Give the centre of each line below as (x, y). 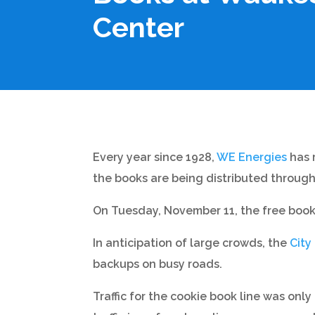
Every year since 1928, (155, 157)
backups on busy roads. (157, 264)
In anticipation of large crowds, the (191, 243)
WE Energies (252, 157)
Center (139, 27)
